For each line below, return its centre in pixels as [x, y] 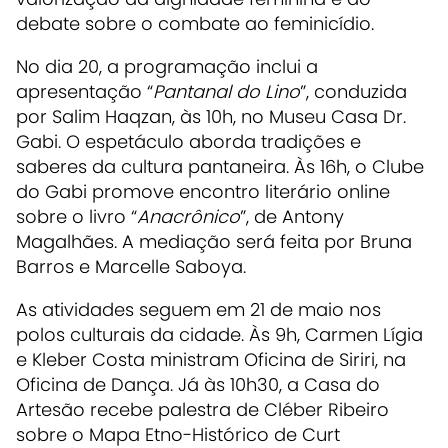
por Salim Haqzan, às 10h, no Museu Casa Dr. [211, 116]
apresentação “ [84, 91]
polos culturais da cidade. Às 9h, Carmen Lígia [219, 334]
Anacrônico [188, 216]
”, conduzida [353, 91]
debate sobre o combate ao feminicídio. [195, 23]
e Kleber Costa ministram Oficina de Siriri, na [211, 359]
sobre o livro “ [76, 216]
